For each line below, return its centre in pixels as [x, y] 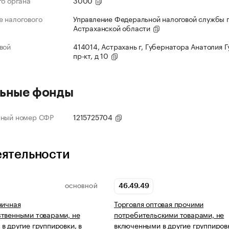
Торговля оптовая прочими [159, 204]
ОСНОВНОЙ [81, 186]
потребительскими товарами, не [169, 214]
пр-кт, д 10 [92, 55]
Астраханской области [113, 28]
